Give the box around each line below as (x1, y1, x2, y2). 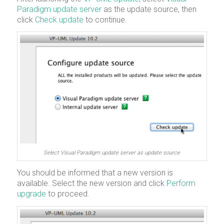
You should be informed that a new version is (16, 168, 173, 178)
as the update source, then (101, 4, 196, 14)
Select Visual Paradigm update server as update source (43, 149, 180, 156)
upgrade (16, 189, 48, 199)
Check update (34, 14, 83, 24)
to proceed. (47, 189, 89, 199)
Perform (166, 178, 195, 188)
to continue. (83, 14, 127, 24)
